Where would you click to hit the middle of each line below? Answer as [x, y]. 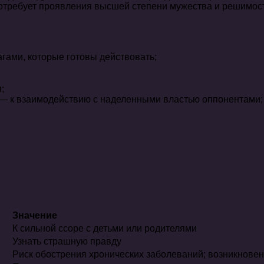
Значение [35, 216]
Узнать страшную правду [67, 242]
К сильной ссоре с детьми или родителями [105, 229]
